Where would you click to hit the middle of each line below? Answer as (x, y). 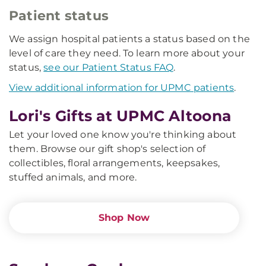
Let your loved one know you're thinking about (123, 134)
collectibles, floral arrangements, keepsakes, (115, 163)
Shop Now (124, 218)
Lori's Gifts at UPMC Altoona (120, 116)
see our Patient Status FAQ (109, 67)
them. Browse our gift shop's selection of (107, 149)
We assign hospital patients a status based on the (129, 39)
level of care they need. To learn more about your (127, 53)
